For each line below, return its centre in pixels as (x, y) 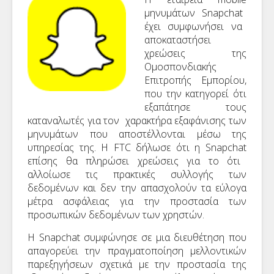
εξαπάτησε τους (195, 107)
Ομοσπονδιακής (180, 67)
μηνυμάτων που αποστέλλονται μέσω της (137, 134)
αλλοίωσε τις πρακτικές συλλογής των (137, 174)
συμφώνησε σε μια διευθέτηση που (163, 237)
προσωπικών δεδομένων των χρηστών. (116, 215)
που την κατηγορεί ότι (195, 94)
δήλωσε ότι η (168, 147)
